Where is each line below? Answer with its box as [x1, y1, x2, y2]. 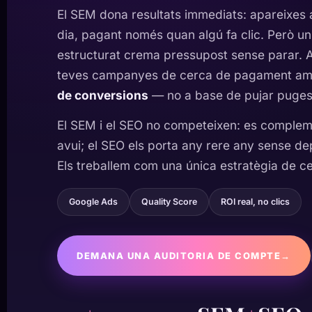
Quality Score [141, 196, 197, 207]
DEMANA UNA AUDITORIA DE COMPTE [77, 250, 281, 261]
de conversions [57, 88, 148, 102]
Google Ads [69, 196, 118, 207]
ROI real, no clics [221, 196, 290, 207]
